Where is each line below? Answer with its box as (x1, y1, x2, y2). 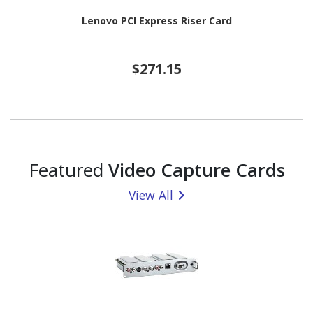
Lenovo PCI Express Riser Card (81, 14, 232, 28)
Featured (28, 157, 108, 183)
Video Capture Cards (108, 157, 285, 183)
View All (129, 187, 173, 204)
